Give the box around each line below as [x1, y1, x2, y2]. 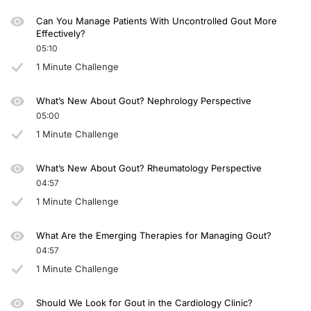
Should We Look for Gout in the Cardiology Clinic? [35, 297, 253, 309]
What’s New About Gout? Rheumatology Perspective [35, 162, 264, 174]
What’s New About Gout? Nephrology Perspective [35, 95, 251, 107]
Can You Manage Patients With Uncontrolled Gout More [35, 15, 277, 27]
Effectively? [35, 28, 85, 40]
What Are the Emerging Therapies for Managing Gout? [35, 230, 271, 242]
